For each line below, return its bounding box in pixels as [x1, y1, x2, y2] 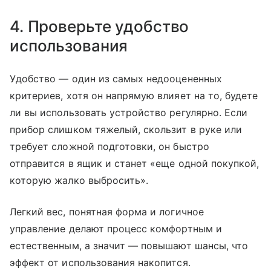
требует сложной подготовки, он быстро [10, 140, 209, 152]
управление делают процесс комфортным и [10, 223, 222, 235]
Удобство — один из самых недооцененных [10, 73, 222, 85]
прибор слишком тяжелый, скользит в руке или [10, 123, 243, 135]
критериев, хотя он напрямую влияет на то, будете [10, 90, 258, 102]
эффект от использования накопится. [10, 256, 191, 269]
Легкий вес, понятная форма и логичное [10, 206, 204, 218]
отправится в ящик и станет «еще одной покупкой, [10, 157, 260, 169]
